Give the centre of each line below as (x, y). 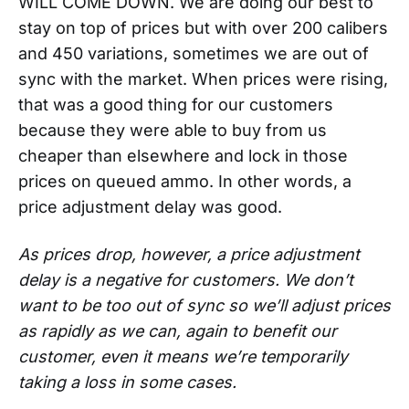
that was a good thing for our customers (176, 104)
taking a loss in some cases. (127, 382)
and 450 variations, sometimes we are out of (194, 53)
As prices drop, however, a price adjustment (189, 254)
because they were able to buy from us (173, 130)
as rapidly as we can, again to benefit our (178, 330)
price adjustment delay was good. (150, 206)
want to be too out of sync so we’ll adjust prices (204, 305)
